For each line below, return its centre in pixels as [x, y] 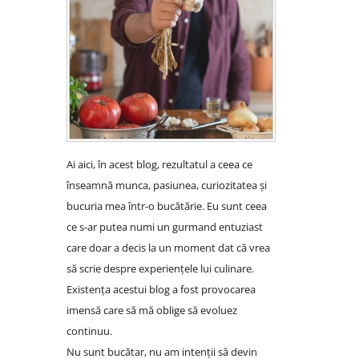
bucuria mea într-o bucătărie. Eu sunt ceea [166, 206]
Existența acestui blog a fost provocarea [161, 290]
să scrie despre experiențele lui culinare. [160, 269]
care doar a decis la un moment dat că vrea [168, 248]
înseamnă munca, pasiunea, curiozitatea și [166, 186]
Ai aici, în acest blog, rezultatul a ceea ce [159, 165]
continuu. [89, 331]
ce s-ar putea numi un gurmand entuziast [164, 227]
